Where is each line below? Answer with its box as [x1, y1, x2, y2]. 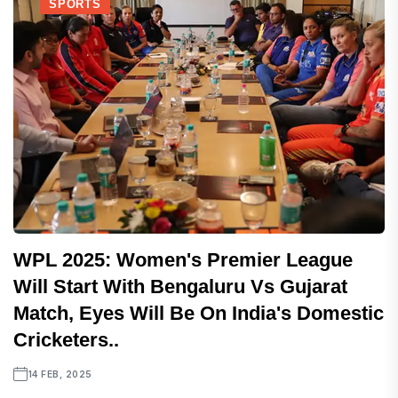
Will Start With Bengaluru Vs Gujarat [13, 275, 347, 298]
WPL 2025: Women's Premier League [13, 249, 353, 271]
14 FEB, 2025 [28, 369, 92, 379]
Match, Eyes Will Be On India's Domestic [13, 302, 384, 324]
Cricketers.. [13, 329, 119, 351]
